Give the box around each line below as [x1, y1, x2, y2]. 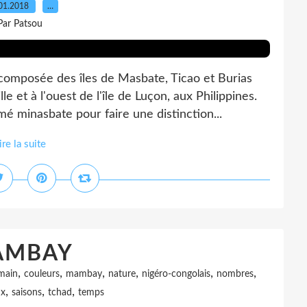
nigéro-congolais [141, 269, 210, 279]
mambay [65, 269, 102, 279]
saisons [12, 288, 42, 297]
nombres [216, 269, 254, 279]
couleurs [23, 269, 60, 279]
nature [108, 269, 136, 279]
